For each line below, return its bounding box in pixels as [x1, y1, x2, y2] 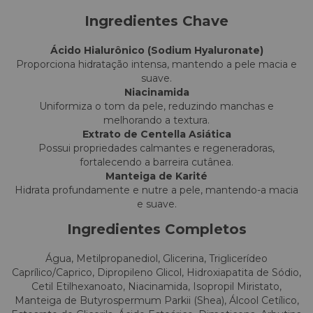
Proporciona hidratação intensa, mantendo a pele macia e [16, 58, 297, 71]
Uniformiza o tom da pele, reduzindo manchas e [39, 100, 274, 113]
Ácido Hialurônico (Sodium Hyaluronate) [50, 44, 263, 57]
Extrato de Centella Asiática [82, 128, 231, 141]
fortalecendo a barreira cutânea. [80, 156, 233, 169]
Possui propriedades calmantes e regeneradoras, [38, 142, 275, 155]
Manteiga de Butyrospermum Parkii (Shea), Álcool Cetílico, [14, 294, 299, 307]
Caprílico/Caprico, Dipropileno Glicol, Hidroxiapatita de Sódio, [12, 266, 301, 279]
